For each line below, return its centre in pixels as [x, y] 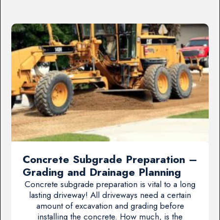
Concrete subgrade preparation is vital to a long [110, 184]
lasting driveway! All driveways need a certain [110, 195]
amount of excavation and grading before [110, 206]
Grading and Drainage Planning [102, 172]
